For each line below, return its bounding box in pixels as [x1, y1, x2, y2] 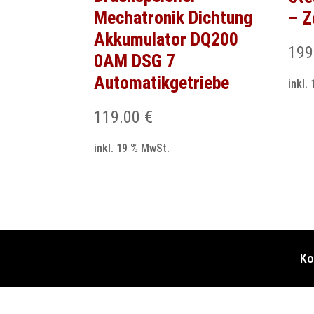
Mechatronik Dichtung [94, 7, 253, 28]
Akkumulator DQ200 [94, 29, 239, 50]
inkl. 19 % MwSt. [94, 142, 170, 156]
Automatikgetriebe [94, 72, 230, 93]
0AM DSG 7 [94, 50, 176, 71]
